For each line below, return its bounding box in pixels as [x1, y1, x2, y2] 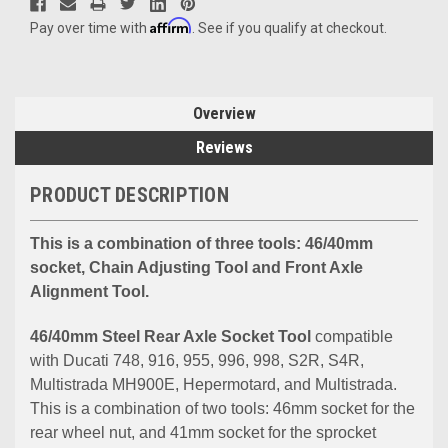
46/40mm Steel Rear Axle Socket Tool [30, 328, 311, 346]
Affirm [150, 17, 192, 35]
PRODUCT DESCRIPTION [30, 183, 229, 208]
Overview [192, 104, 256, 124]
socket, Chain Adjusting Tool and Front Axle [30, 259, 363, 277]
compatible [311, 328, 393, 346]
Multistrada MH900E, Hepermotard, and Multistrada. [30, 376, 397, 394]
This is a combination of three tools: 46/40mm [30, 235, 373, 253]
